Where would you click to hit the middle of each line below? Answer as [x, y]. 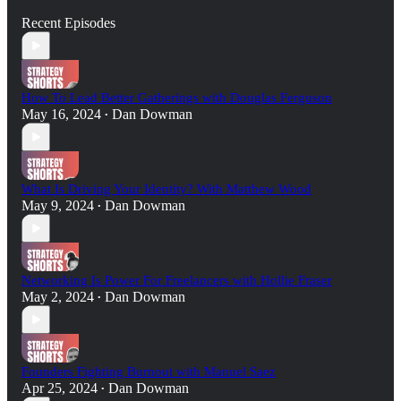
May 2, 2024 [58, 297]
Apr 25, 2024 [60, 388]
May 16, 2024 [61, 115]
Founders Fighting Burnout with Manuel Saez [149, 372]
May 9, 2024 [58, 206]
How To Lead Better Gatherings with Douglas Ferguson [177, 98]
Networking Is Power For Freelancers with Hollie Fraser [177, 281]
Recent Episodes [68, 23]
